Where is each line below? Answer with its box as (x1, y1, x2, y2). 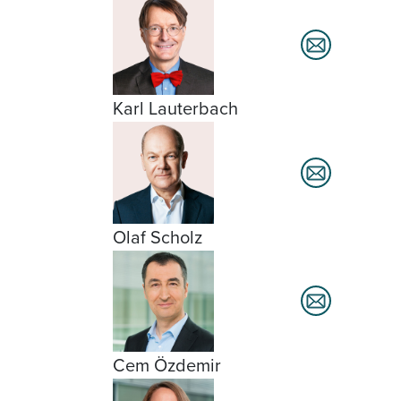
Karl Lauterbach (113, 95, 238, 123)
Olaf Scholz (113, 223, 202, 251)
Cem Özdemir (113, 351, 221, 379)
